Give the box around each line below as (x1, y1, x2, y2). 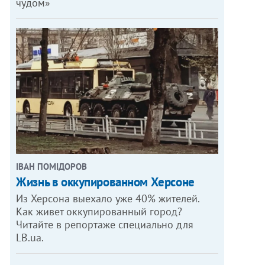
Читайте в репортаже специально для (16, 218, 194, 232)
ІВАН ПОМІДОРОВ (16, 161, 88, 173)
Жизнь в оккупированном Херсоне (16, 174, 195, 190)
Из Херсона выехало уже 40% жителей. (16, 192, 201, 206)
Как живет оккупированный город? (16, 205, 183, 219)
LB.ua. (16, 231, 44, 245)
